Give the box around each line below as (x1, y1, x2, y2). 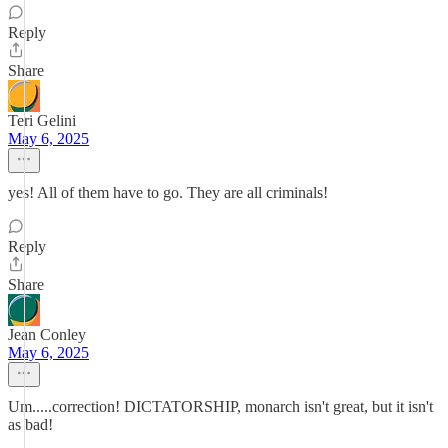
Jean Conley (8, 326, 86, 343)
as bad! (8, 416, 53, 433)
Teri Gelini (8, 112, 76, 129)
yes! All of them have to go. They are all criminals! (8, 184, 328, 201)
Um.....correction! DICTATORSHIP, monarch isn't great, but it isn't (8, 398, 433, 415)
